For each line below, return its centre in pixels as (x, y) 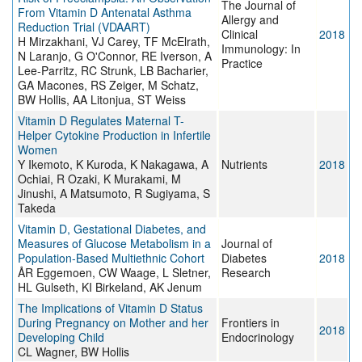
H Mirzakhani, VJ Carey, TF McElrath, (114, 42)
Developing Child (61, 337)
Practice (242, 63)
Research (246, 273)
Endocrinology (258, 337)
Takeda (37, 208)
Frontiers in (250, 323)
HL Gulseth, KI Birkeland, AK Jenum (110, 287)
